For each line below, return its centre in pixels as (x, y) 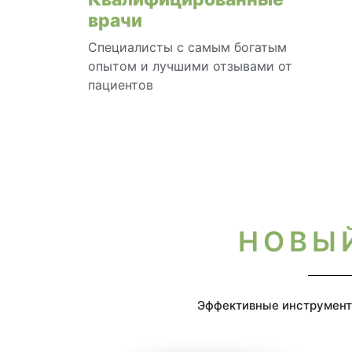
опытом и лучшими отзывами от (190, 66)
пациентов (121, 84)
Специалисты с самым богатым (187, 47)
